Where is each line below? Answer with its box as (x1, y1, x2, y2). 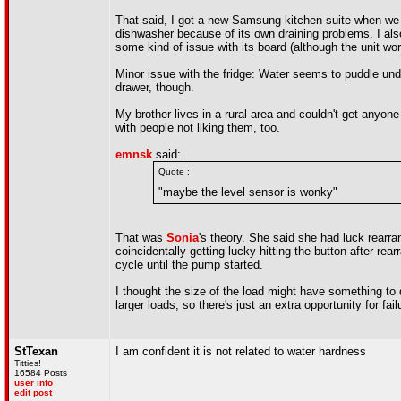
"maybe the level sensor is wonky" (158, 185, 337, 199)
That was (115, 231, 166, 244)
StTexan (14, 345, 58, 358)
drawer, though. (115, 81, 194, 94)
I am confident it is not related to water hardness (115, 345, 366, 358)
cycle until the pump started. (115, 258, 263, 271)
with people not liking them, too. (115, 121, 280, 134)
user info (14, 378, 53, 388)
